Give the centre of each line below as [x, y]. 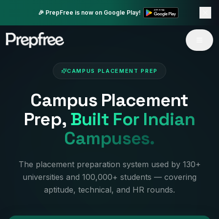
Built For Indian [133, 119]
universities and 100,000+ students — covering [109, 177]
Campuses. [109, 138]
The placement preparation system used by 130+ [109, 164]
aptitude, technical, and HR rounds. [109, 190]
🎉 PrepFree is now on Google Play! [89, 12]
